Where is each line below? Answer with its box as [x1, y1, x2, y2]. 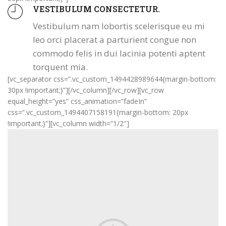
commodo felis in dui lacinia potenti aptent [33, 47, 205, 59]
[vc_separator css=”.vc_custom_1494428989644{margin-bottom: [8, 74, 216, 84]
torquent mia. [33, 61, 88, 73]
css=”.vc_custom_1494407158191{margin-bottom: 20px [8, 107, 188, 117]
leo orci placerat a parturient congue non [33, 34, 196, 45]
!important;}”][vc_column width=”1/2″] [8, 119, 129, 128]
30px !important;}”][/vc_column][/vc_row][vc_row [8, 85, 164, 95]
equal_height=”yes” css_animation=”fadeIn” [8, 96, 147, 106]
